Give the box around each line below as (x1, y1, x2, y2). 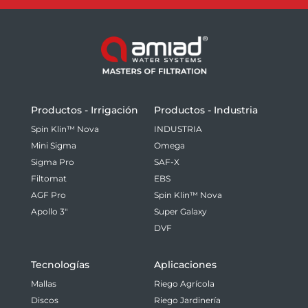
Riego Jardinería (154, 294, 221, 305)
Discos (31, 294, 58, 305)
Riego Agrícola (154, 278, 214, 289)
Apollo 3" (31, 206, 67, 217)
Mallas (31, 278, 56, 289)
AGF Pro (31, 189, 66, 200)
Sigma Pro (31, 156, 74, 167)
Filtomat (31, 173, 67, 184)
